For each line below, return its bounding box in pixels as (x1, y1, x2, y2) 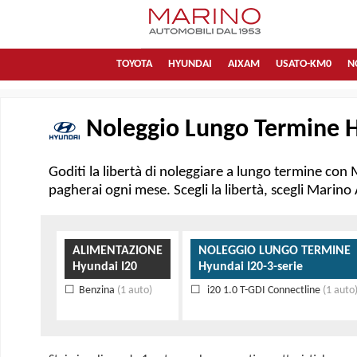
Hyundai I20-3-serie (198, 261, 303, 274)
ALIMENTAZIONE (73, 245, 163, 258)
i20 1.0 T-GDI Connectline (205, 284, 320, 297)
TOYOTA (116, 58, 152, 70)
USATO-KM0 (275, 58, 331, 70)
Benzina (79, 284, 117, 297)
